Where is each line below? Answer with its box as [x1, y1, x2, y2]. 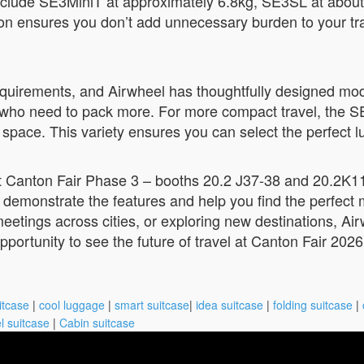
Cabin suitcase [59, 314, 135, 331]
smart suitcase [115, 297, 189, 313]
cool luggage [39, 297, 105, 313]
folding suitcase [273, 297, 353, 313]
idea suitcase [196, 297, 263, 313]
